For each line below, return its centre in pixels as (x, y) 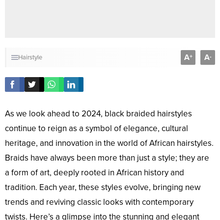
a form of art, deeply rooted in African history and (95, 173)
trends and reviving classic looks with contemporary (99, 202)
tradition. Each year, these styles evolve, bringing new (103, 188)
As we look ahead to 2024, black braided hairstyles (98, 114)
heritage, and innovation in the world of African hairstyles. (109, 143)
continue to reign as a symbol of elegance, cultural (96, 129)
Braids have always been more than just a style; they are (107, 158)
